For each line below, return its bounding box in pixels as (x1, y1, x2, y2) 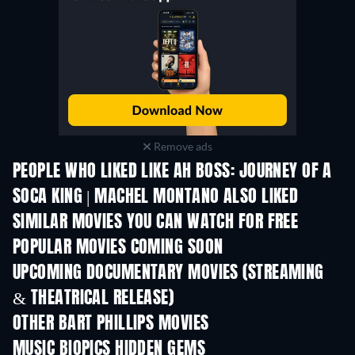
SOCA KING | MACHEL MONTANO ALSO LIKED (13, 189, 299, 207)
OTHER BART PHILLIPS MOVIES (13, 315, 209, 334)
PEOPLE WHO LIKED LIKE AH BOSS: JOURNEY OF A (13, 163, 332, 181)
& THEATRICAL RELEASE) (13, 290, 174, 308)
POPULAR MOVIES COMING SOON (13, 239, 223, 258)
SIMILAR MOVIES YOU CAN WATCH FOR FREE (13, 214, 299, 232)
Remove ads (151, 139, 212, 154)
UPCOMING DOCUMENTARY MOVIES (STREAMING (13, 265, 324, 283)
